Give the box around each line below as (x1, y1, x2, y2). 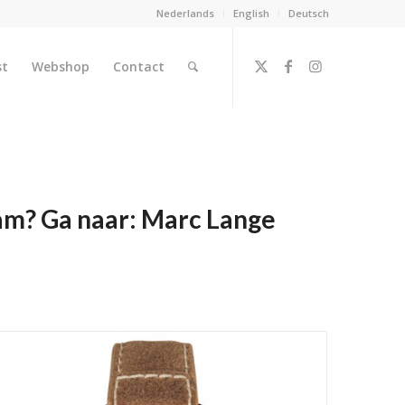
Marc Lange (140, 203, 276, 234)
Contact (113, 58, 165, 75)
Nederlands (156, 6, 215, 20)
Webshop (32, 58, 90, 75)
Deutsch (288, 6, 330, 20)
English (233, 6, 270, 20)
